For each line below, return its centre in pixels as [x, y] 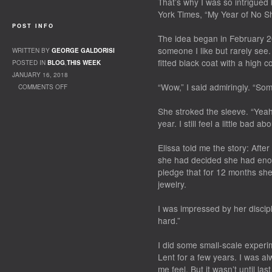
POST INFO [33, 26]
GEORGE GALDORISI [83, 50]
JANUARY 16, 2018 [40, 75]
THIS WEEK [84, 63]
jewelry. [172, 184]
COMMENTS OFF [43, 87]
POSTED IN [30, 63]
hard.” [169, 220]
